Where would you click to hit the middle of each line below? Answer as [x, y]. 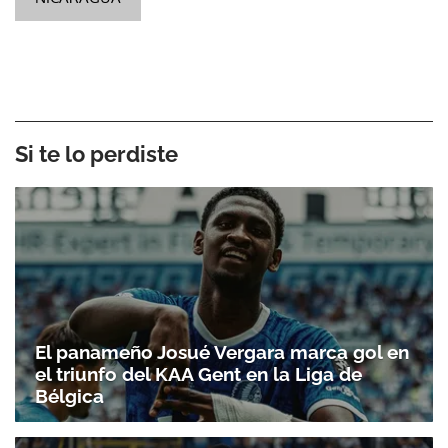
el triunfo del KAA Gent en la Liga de [198, 374]
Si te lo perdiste [96, 153]
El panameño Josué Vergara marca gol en [222, 352]
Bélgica [69, 396]
